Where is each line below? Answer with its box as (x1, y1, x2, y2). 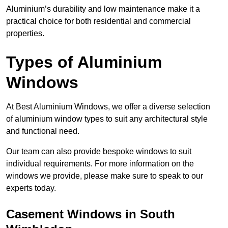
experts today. (6, 184, 56, 193)
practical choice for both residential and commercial (6, 17, 191, 26)
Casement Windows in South (6, 207, 175, 221)
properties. (6, 29, 44, 38)
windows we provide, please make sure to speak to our (6, 172, 203, 181)
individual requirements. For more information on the (6, 159, 194, 168)
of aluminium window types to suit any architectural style (6, 115, 208, 124)
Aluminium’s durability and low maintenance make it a (6, 5, 200, 14)
